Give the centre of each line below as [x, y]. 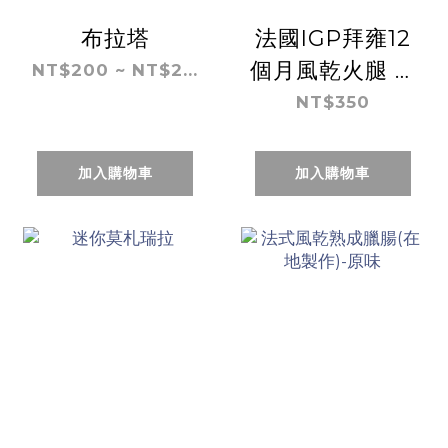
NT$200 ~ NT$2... [115, 69]
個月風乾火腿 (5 [332, 69]
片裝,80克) [333, 101]
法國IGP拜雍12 [332, 37]
